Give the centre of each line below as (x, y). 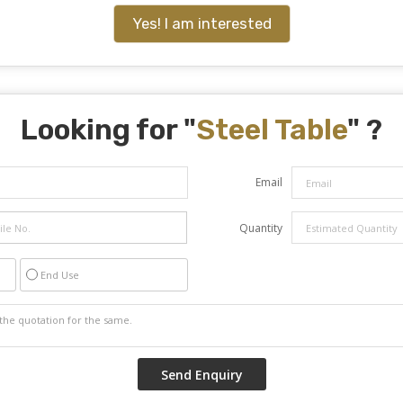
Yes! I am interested (201, 23)
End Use (60, 275)
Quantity (261, 228)
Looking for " (108, 130)
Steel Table (272, 130)
